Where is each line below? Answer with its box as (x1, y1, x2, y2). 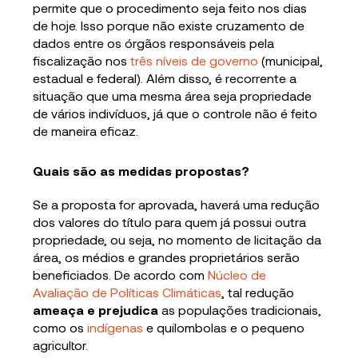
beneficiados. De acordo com (33, 266, 209, 282)
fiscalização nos (33, 52, 131, 68)
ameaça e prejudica (33, 301, 162, 317)
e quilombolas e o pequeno (143, 319, 305, 335)
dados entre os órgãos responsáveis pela (33, 34, 275, 50)
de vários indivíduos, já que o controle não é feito (33, 105, 318, 121)
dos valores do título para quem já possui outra (33, 213, 307, 229)
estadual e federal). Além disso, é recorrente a (33, 70, 297, 86)
